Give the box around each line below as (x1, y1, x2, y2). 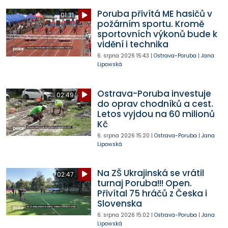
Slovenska (97, 197, 142, 210)
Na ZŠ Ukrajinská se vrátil (97, 166, 204, 179)
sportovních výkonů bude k (97, 28, 217, 41)
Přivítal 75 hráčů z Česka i (97, 187, 207, 199)
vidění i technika (97, 38, 168, 51)
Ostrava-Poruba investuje (97, 87, 211, 100)
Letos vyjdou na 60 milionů (97, 107, 215, 120)
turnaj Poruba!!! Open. (97, 177, 192, 189)
